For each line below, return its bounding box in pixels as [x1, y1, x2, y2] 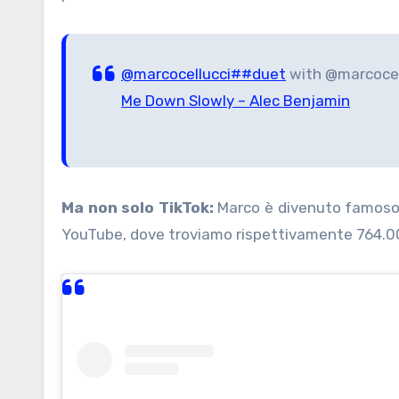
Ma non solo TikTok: [61, 199, 214, 217]
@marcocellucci [121, 65, 231, 84]
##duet [231, 65, 286, 84]
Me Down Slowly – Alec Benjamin [121, 92, 350, 110]
